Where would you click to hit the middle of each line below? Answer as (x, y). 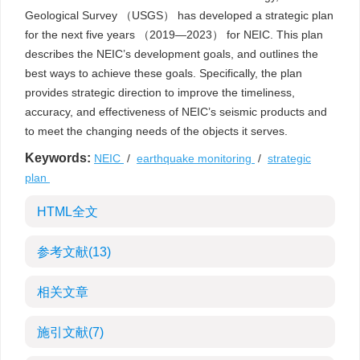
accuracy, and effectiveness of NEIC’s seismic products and (176, 112)
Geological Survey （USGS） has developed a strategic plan (179, 15)
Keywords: (58, 158)
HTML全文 (67, 212)
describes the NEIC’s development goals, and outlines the (172, 54)
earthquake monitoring (196, 158)
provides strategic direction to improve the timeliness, (160, 92)
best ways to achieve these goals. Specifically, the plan (164, 73)
